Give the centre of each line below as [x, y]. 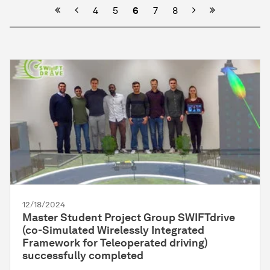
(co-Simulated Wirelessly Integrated [113, 231]
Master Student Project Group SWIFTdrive [129, 218]
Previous [93, 10]
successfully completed [83, 256]
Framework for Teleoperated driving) [115, 243]
